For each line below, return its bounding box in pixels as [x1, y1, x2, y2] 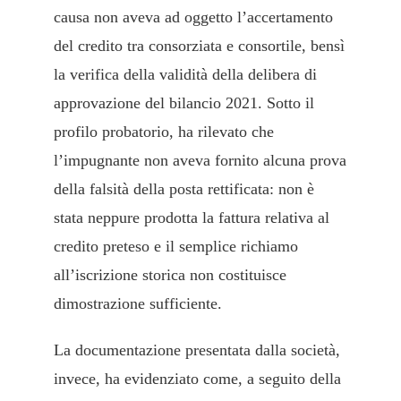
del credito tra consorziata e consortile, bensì [54, 36, 345, 55]
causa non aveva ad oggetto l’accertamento [54, 7, 333, 26]
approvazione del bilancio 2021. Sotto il [54, 93, 314, 112]
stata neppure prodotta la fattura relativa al [54, 208, 329, 226]
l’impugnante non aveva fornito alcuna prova [54, 150, 346, 169]
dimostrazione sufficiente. [54, 294, 222, 312]
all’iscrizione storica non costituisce [54, 265, 286, 284]
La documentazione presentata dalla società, [54, 340, 340, 359]
